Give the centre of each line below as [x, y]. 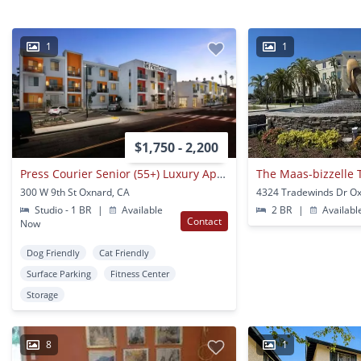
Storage [42, 295]
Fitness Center [140, 274]
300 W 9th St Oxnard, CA [75, 193]
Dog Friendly [53, 253]
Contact [205, 222]
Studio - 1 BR [63, 210]
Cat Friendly [124, 253]
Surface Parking [59, 274]
